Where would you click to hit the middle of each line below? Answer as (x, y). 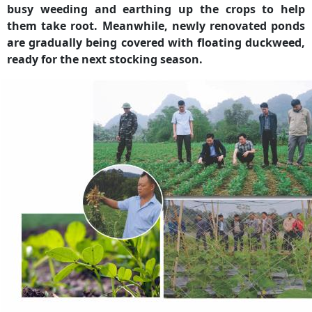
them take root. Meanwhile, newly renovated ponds (156, 25)
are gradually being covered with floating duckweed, (156, 42)
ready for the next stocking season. (105, 59)
